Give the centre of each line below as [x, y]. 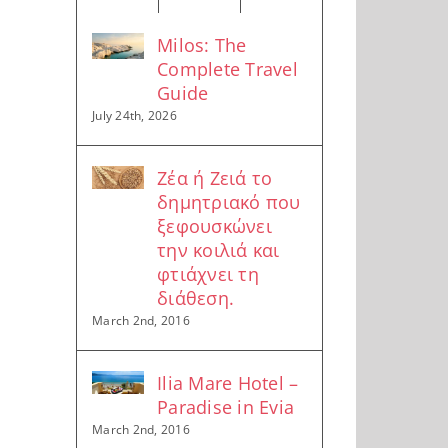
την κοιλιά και [218, 249]
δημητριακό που [229, 201]
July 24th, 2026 [134, 115]
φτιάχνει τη [208, 273]
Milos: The [202, 44]
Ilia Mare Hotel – [228, 382]
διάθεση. [195, 297]
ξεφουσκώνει [214, 225]
